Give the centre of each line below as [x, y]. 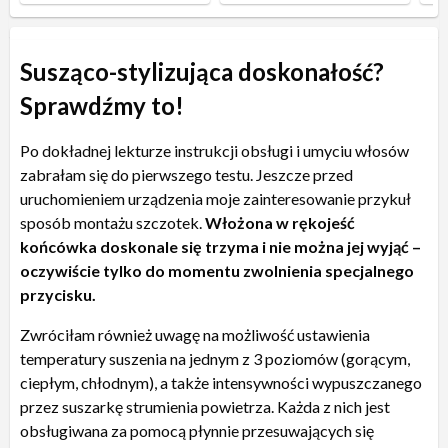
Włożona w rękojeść [280, 222]
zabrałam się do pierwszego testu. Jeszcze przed [186, 174]
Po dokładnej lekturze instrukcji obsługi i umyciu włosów [214, 150]
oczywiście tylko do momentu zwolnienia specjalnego [217, 270]
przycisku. [58, 294]
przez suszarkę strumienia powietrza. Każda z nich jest [205, 406]
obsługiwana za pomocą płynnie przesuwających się [197, 430]
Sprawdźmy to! [102, 105]
